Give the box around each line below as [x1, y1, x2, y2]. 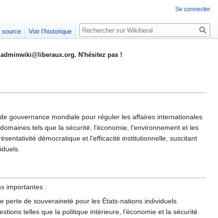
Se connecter [175, 6, 210, 13]
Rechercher [79, 23, 132, 34]
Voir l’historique [29, 28, 72, 36]
